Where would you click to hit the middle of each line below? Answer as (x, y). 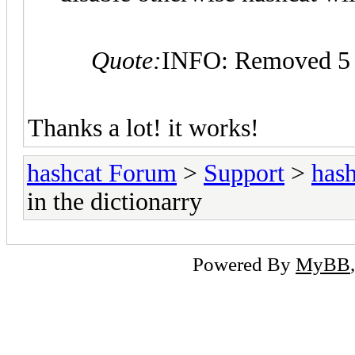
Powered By (244, 263)
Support (244, 173)
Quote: (126, 60)
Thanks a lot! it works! (143, 128)
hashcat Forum (102, 173)
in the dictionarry (115, 201)
